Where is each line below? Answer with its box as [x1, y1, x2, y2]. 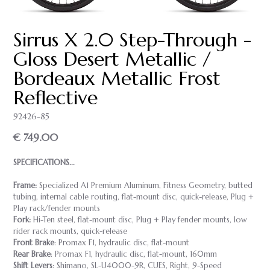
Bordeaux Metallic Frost [13, 66, 221, 90]
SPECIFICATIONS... [13, 157, 75, 168]
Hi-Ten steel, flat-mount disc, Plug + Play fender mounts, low [31, 215, 247, 225]
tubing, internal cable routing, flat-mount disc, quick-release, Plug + [13, 192, 254, 202]
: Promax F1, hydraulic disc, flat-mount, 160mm [51, 249, 217, 259]
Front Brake [13, 237, 54, 248]
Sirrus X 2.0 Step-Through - [13, 27, 251, 52]
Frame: [13, 180, 37, 190]
